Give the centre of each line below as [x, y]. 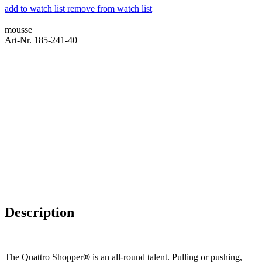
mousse [18, 29]
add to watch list [35, 8]
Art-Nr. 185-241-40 [41, 40]
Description [39, 212]
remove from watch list [110, 8]
